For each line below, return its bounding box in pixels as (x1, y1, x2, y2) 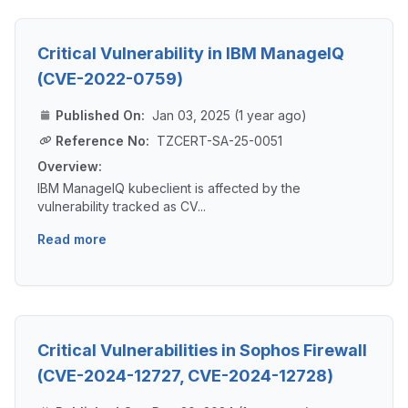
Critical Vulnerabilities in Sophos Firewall (37, 341, 367, 361)
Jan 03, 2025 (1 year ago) (152, 107, 307, 124)
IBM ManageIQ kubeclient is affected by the (37, 180, 301, 197)
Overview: (37, 158, 102, 175)
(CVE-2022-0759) (37, 69, 183, 89)
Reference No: (56, 133, 149, 149)
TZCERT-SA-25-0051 (157, 133, 282, 149)
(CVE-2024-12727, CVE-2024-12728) (37, 366, 333, 386)
